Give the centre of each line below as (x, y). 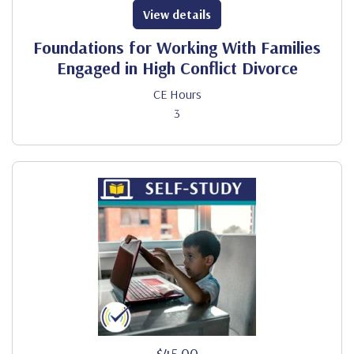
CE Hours (177, 94)
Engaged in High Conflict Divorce (177, 68)
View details (177, 14)
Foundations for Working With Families (177, 47)
